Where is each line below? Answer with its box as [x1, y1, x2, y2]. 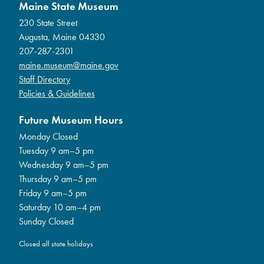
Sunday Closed [19, 215, 74, 227]
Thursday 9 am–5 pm [19, 173, 97, 184]
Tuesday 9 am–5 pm [19, 144, 94, 156]
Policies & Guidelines [19, 87, 95, 99]
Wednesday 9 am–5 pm [19, 159, 108, 170]
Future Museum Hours [19, 113, 123, 127]
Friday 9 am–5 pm [19, 187, 87, 199]
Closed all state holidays [19, 239, 93, 248]
